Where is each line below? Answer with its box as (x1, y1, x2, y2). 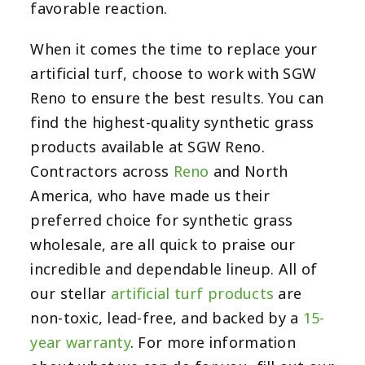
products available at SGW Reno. (30, 137, 265, 159)
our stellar (30, 284, 107, 306)
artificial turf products (110, 284, 275, 306)
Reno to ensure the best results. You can (30, 88, 324, 110)
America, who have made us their (30, 186, 270, 208)
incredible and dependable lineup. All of (30, 259, 318, 281)
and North (209, 161, 288, 183)
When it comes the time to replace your (30, 39, 318, 61)
